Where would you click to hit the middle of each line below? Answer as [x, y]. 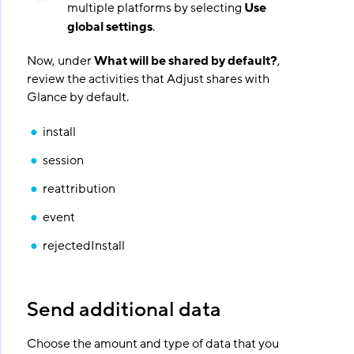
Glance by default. [77, 97]
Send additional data [124, 310]
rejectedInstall [83, 246]
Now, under [60, 61]
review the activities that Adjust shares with [148, 79]
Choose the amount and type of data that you [153, 344]
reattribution [79, 189]
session [63, 160]
